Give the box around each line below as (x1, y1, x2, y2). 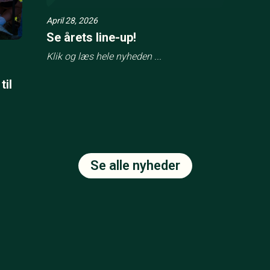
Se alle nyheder (90, 157, 180, 173)
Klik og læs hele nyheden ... (46, 51, 162, 63)
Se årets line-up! (46, 30, 137, 45)
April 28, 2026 (46, 16, 98, 26)
